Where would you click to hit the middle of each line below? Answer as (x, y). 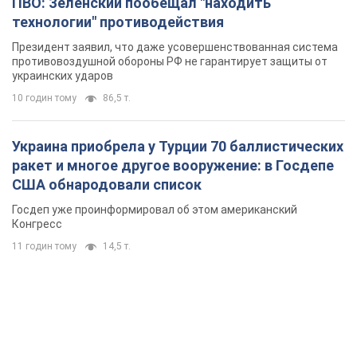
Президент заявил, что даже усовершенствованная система (175, 47)
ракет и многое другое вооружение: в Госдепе (173, 166)
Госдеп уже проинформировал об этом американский (155, 210)
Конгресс (37, 224)
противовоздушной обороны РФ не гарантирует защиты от (170, 62)
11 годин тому (44, 247)
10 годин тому (44, 98)
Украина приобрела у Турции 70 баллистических (178, 147)
